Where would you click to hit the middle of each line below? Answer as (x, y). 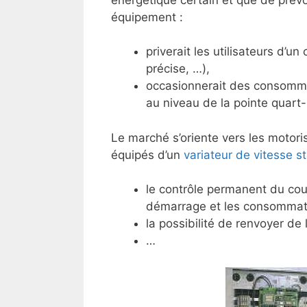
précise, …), (178, 69)
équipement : (147, 17)
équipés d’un (147, 155)
